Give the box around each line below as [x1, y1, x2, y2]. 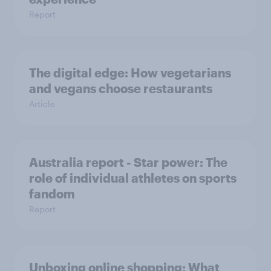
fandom [29, 186, 75, 201]
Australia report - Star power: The [29, 155, 227, 169]
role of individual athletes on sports [29, 171, 237, 185]
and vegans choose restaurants [29, 81, 212, 96]
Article [29, 99, 55, 109]
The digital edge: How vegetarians [29, 65, 231, 80]
